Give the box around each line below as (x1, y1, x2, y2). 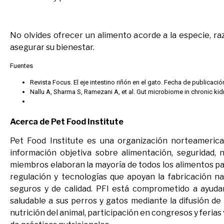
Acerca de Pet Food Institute (10, 117, 123, 127)
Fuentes (10, 61, 33, 69)
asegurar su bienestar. (10, 42, 94, 52)
